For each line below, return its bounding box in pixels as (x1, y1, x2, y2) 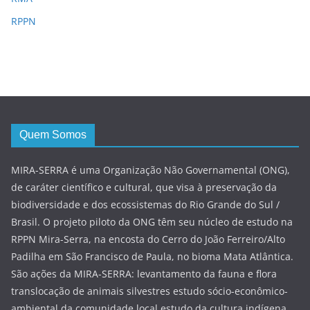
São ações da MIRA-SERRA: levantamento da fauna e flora (11, 266, 277, 280)
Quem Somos (19, 128, 86, 140)
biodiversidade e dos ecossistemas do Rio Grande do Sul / (11, 197, 280, 211)
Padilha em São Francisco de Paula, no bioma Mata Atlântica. (11, 249, 293, 263)
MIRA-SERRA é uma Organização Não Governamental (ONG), (11, 163, 290, 176)
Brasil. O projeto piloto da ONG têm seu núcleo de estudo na (11, 215, 293, 228)
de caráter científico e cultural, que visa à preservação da (11, 180, 277, 194)
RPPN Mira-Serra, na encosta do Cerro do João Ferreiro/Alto (11, 232, 285, 246)
